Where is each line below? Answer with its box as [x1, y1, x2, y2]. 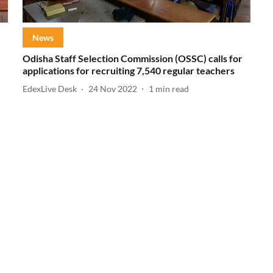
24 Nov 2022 [88, 83, 137, 94]
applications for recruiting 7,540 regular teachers [22, 64, 235, 76]
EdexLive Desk [22, 83, 77, 94]
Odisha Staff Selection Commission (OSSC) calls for [22, 52, 243, 64]
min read [155, 83, 189, 94]
